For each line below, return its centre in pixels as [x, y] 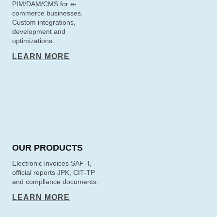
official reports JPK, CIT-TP [54, 172]
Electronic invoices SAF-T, [52, 163]
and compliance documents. [55, 182]
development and [39, 31]
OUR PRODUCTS [47, 148]
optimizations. [33, 41]
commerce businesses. [47, 13]
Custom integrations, [44, 22]
